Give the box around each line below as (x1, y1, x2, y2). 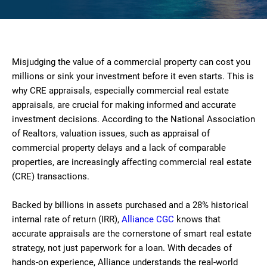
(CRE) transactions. (12, 171, 89, 182)
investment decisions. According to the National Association (12, 114, 255, 125)
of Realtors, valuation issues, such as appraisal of (12, 128, 210, 139)
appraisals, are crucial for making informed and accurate (12, 100, 236, 110)
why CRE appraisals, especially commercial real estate (12, 85, 229, 96)
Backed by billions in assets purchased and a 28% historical (12, 200, 249, 210)
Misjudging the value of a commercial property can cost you (12, 57, 250, 67)
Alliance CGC (122, 214, 174, 225)
